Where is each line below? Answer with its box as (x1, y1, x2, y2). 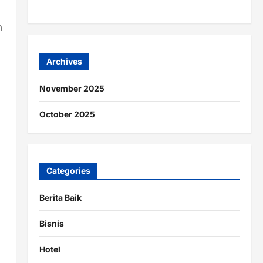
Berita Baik (39, 193, 82, 203)
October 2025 (39, 109, 95, 119)
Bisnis (39, 218, 64, 229)
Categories (46, 166, 90, 176)
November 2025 (39, 83, 104, 93)
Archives (46, 56, 82, 66)
